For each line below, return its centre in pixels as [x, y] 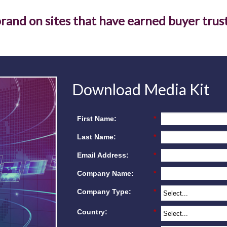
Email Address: [103, 155]
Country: [92, 212]
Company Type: [104, 192]
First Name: [97, 119]
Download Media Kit [140, 89]
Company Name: [105, 174]
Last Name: [96, 137]
